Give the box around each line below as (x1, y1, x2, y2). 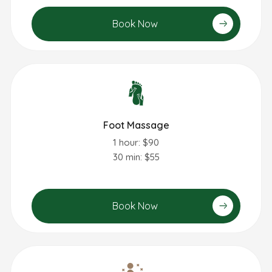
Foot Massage (103, 119, 169, 132)
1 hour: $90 (113, 137, 159, 149)
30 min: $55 (112, 151, 160, 163)
